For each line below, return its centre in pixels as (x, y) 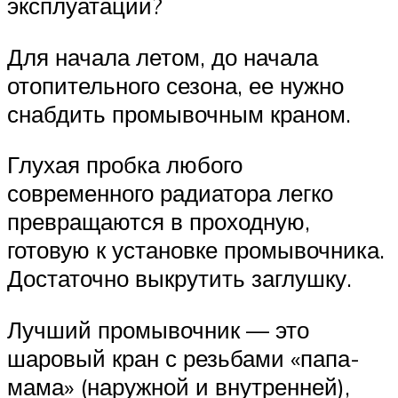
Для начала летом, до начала (163, 56)
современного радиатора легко (170, 193)
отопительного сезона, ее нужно (175, 85)
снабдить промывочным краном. (179, 113)
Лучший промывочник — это (158, 330)
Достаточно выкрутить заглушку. (179, 279)
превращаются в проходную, (159, 222)
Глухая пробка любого (125, 165)
